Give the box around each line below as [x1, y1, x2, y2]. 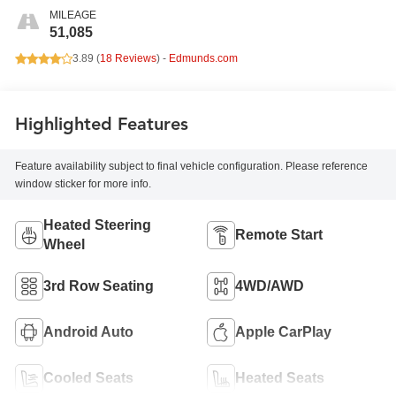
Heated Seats [235, 369, 324, 385]
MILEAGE [49, 9, 97, 22]
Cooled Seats [43, 369, 134, 385]
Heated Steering [43, 217, 152, 232]
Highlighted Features [15, 113, 189, 136]
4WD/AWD [235, 278, 304, 293]
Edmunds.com [169, 52, 239, 65]
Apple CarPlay [235, 324, 331, 339]
